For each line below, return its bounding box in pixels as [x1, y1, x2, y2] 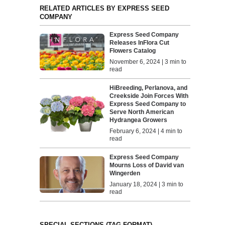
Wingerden [109, 170, 141, 177]
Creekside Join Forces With [109, 92, 189, 100]
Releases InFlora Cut [109, 39, 170, 47]
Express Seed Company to [109, 100, 186, 108]
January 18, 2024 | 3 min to [109, 181, 184, 188]
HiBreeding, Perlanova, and [109, 84, 188, 92]
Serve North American [109, 108, 174, 116]
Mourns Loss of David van [109, 162, 184, 169]
